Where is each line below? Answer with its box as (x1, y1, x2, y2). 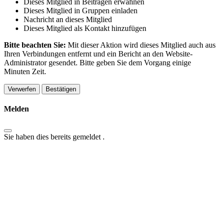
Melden (4, 105, 29, 113)
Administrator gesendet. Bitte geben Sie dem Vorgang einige (4, 58, 191, 67)
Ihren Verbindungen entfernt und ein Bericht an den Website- (4, 49, 192, 58)
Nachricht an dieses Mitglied (24, 15, 112, 24)
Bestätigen (46, 85, 76, 93)
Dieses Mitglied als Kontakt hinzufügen (24, 24, 146, 32)
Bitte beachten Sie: (4, 40, 68, 49)
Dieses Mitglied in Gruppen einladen (24, 6, 137, 15)
